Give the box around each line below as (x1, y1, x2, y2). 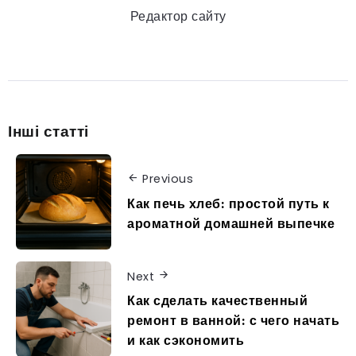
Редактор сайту (130, 6, 226, 25)
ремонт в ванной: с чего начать (127, 312, 339, 329)
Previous (142, 171, 193, 188)
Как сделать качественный (127, 292, 308, 309)
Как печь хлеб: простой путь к (127, 195, 330, 211)
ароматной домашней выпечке (127, 215, 335, 231)
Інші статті (8, 121, 89, 141)
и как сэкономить (127, 332, 244, 349)
